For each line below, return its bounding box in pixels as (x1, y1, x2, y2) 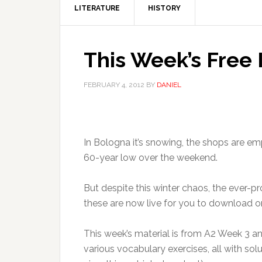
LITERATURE (74, 4, 120, 12)
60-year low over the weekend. (84, 152, 218, 163)
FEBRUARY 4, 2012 (84, 81, 144, 89)
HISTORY (148, 4, 181, 12)
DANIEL (157, 81, 181, 89)
